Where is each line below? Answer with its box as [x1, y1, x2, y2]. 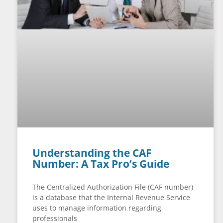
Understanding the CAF [32, 145, 152, 160]
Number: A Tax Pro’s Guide [32, 156, 169, 171]
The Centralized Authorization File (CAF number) [32, 182, 193, 192]
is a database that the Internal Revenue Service [32, 192, 190, 202]
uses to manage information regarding [32, 203, 161, 213]
